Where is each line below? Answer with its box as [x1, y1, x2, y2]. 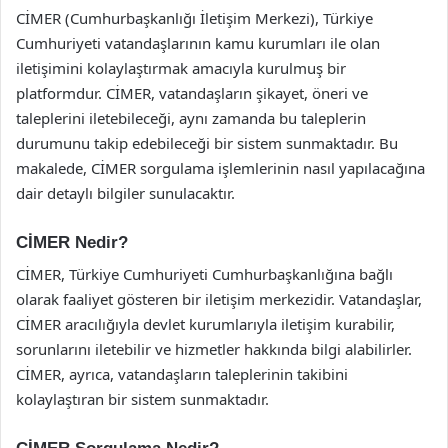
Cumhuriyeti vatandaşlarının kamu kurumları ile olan [16, 32, 380, 53]
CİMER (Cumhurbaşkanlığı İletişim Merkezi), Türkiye [16, 7, 373, 28]
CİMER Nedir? [16, 232, 128, 252]
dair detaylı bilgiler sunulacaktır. [16, 182, 235, 203]
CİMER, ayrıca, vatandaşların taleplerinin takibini [16, 364, 348, 384]
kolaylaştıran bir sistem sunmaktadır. [16, 389, 269, 409]
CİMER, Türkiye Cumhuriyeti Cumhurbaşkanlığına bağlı [16, 264, 393, 284]
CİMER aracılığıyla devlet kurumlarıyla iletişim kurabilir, [16, 314, 395, 334]
